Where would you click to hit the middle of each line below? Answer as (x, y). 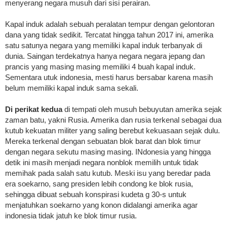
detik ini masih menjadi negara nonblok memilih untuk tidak (102, 163)
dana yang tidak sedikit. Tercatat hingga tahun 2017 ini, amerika (109, 35)
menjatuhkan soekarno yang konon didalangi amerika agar (101, 205)
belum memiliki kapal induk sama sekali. (72, 88)
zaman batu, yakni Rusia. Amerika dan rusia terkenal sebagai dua (113, 120)
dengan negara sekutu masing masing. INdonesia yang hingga (108, 152)
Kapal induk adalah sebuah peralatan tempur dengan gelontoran (110, 24)
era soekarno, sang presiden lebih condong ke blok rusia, (99, 184)
